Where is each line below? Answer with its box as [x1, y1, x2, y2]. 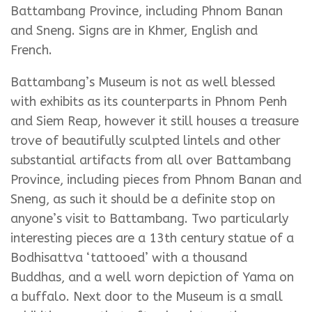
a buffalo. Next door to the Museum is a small [10, 289, 283, 305]
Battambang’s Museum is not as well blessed [10, 75, 275, 91]
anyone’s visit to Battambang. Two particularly [10, 211, 288, 227]
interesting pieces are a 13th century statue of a [10, 231, 294, 247]
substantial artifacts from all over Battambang [10, 153, 291, 169]
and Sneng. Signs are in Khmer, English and [10, 23, 258, 39]
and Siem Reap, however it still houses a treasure [10, 114, 299, 130]
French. [10, 42, 52, 58]
